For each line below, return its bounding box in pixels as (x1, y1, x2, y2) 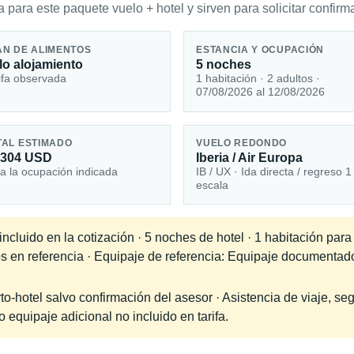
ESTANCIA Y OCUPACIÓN (196, 44, 325, 55)
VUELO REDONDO (196, 138, 288, 149)
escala (196, 179, 229, 192)
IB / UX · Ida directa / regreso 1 (196, 165, 352, 179)
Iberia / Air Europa (196, 151, 303, 165)
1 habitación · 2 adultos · (196, 71, 321, 85)
